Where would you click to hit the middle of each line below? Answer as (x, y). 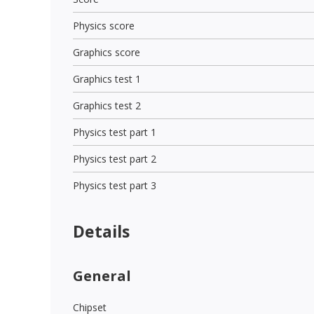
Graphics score (107, 52)
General (102, 275)
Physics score (104, 25)
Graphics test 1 (107, 78)
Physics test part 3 (115, 185)
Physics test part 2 (115, 158)
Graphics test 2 (107, 105)
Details (101, 231)
